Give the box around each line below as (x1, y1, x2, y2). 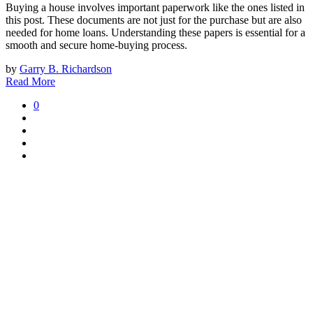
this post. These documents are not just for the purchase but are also (6, 14, 302, 27)
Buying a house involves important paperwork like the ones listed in (6, 1, 305, 14)
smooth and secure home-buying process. (6, 39, 187, 52)
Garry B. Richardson (20, 63, 112, 75)
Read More (6, 75, 55, 88)
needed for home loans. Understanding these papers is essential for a (6, 27, 305, 39)
